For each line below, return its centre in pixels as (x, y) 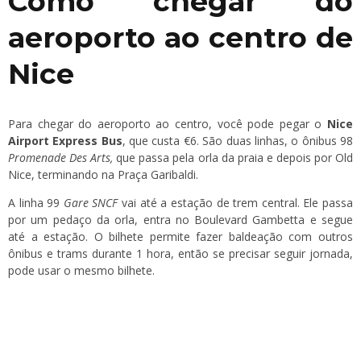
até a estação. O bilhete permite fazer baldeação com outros (180, 237)
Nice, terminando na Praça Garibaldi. (103, 175)
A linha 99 (36, 203)
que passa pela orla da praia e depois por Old (233, 158)
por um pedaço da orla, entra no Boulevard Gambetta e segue (180, 220)
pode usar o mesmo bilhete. (81, 271)
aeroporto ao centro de (180, 38)
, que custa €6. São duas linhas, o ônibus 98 (238, 141)
